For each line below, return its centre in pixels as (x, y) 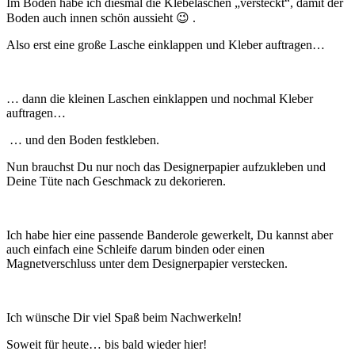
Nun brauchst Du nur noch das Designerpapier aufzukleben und (166, 167)
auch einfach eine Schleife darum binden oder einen (136, 250)
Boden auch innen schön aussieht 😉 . (101, 18)
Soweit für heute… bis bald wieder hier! (107, 345)
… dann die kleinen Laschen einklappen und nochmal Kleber (160, 99)
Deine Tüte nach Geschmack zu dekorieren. (116, 181)
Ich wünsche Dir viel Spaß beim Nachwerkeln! (124, 318)
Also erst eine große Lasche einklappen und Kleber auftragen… (166, 45)
